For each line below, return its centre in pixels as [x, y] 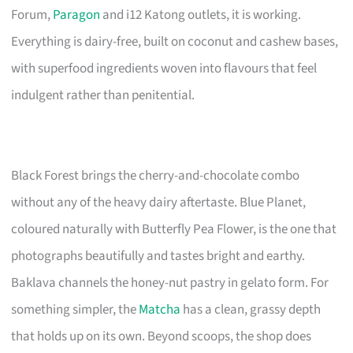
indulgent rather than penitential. [103, 95]
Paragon [77, 15]
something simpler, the [75, 309]
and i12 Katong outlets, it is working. [201, 15]
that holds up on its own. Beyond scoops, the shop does [162, 336]
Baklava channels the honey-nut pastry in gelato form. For [170, 282]
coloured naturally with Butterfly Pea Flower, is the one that [174, 229]
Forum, [32, 15]
